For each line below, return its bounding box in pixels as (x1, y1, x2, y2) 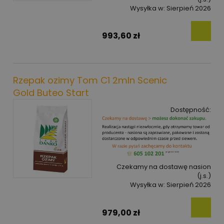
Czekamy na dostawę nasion (116, 162, 211, 172)
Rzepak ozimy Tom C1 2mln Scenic (13, 73, 167, 86)
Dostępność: (170, 104, 211, 114)
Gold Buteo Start (13, 86, 89, 99)
